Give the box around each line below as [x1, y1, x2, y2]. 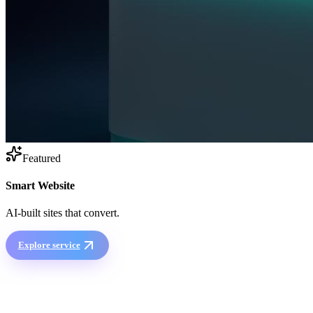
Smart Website [6, 179, 75, 191]
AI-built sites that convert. [6, 207, 119, 219]
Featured [22, 152, 61, 164]
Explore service [17, 239, 80, 250]
